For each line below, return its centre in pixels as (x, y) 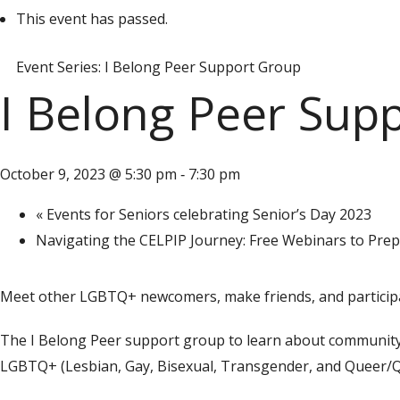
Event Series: (60, 67)
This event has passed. (92, 19)
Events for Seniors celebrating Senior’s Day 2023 (207, 215)
